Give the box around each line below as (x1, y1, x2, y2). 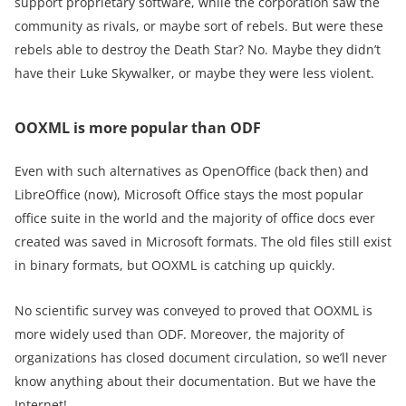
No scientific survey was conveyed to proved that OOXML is (14, 301, 372, 319)
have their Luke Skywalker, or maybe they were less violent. (14, 63, 374, 82)
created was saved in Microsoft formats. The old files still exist (14, 232, 391, 250)
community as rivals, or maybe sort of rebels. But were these (14, 16, 383, 34)
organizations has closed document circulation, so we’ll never (14, 348, 387, 366)
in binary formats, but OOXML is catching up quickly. (14, 256, 335, 274)
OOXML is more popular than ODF (14, 117, 261, 138)
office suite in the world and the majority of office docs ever (14, 208, 375, 227)
